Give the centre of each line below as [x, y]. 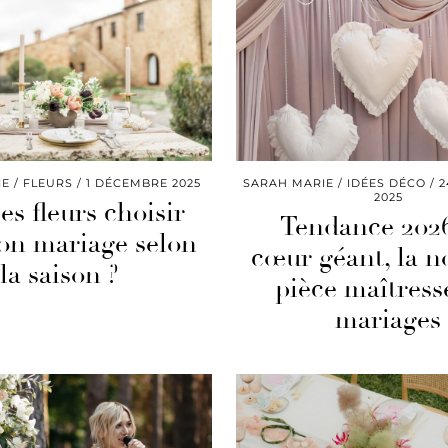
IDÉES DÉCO [387, 182]
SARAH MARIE [289, 182]
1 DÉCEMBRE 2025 [143, 182]
